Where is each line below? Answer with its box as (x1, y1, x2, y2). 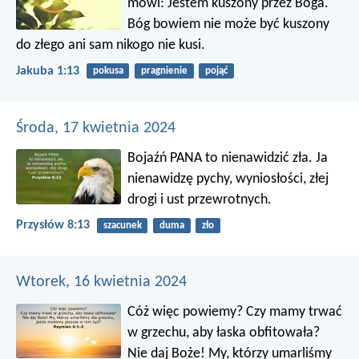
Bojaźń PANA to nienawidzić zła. (127, 150, 313, 166)
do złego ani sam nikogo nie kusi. (16, 38, 205, 54)
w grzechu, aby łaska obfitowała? (127, 325, 321, 341)
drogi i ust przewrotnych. (127, 192, 272, 208)
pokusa (92, 66, 123, 77)
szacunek (103, 220, 142, 231)
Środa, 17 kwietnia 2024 (16, 119, 175, 136)
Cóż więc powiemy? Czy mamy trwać (127, 305, 343, 321)
